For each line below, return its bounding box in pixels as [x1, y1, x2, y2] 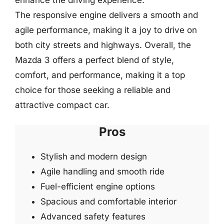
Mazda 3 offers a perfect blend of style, [15, 54, 174, 65]
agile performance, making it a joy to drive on [15, 24, 197, 35]
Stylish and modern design [40, 151, 147, 161]
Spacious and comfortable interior [40, 196, 176, 206]
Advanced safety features [40, 211, 145, 221]
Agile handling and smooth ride [40, 166, 164, 176]
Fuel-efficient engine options [40, 181, 155, 191]
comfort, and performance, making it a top [15, 69, 185, 80]
